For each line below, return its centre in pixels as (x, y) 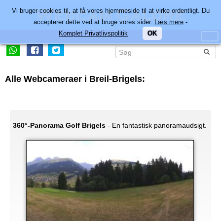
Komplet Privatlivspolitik (93, 33)
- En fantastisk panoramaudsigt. (156, 125)
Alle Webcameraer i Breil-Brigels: (75, 79)
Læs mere (169, 22)
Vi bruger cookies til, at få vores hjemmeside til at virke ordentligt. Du (110, 11)
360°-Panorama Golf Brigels (59, 125)
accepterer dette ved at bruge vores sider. (94, 22)
